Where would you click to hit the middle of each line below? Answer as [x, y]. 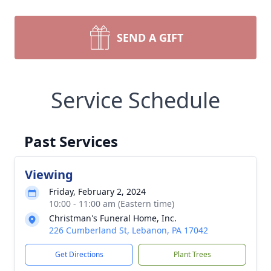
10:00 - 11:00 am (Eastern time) [112, 204]
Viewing [49, 175]
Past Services [71, 141]
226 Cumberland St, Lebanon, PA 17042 [129, 230]
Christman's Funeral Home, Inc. [113, 218]
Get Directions [79, 254]
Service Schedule [135, 100]
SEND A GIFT [150, 38]
